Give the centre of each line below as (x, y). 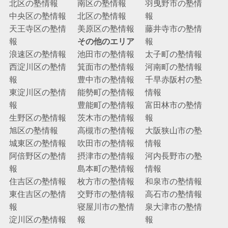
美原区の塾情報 (106, 29)
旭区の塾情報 (33, 131)
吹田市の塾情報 (106, 143)
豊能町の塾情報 (106, 105)
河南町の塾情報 (174, 67)
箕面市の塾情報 (106, 67)
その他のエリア (106, 41)
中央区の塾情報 (37, 16)
